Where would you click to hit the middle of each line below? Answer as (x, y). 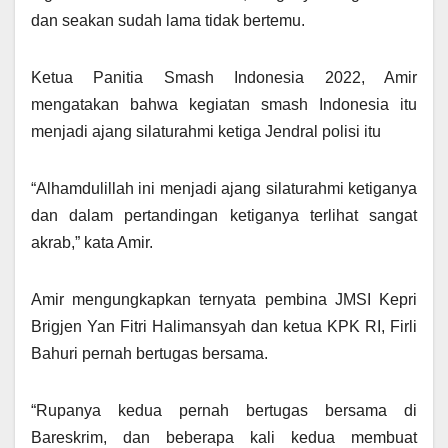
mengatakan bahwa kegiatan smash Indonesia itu (224, 105)
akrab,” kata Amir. (92, 243)
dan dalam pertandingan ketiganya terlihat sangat (224, 216)
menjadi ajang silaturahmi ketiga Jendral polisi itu (206, 132)
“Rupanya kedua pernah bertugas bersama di (224, 411)
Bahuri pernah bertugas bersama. (149, 354)
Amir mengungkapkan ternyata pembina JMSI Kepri (224, 300)
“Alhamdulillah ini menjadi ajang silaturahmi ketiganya (224, 189)
